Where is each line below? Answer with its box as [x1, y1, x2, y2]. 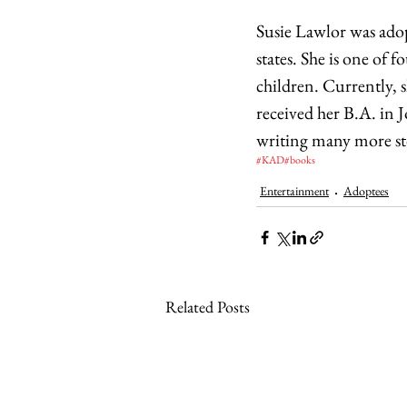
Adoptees [343, 183, 389, 199]
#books [284, 153, 315, 167]
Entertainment [260, 183, 329, 199]
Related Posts [165, 296, 250, 317]
